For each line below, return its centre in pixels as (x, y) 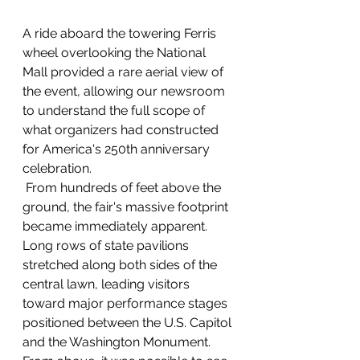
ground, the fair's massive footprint (127, 207)
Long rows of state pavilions (107, 245)
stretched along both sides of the (121, 265)
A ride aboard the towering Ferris (121, 33)
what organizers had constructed (122, 130)
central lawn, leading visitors (108, 284)
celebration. (57, 168)
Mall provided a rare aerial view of (125, 72)
